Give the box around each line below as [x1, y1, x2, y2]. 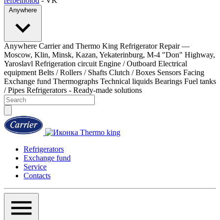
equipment [4, 68, 36, 77]
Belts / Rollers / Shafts [38, 68, 107, 77]
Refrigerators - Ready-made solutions [27, 85, 142, 94]
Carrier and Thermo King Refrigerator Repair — [39, 41, 190, 50]
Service [24, 162, 47, 171]
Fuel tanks [184, 77, 216, 85]
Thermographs [53, 77, 98, 85]
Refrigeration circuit [35, 59, 97, 68]
